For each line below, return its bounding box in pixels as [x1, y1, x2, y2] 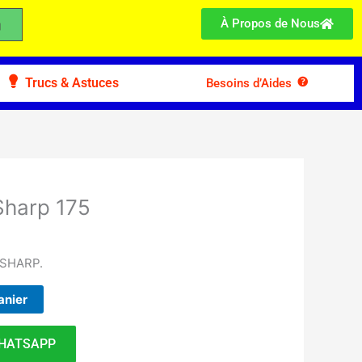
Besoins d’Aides [206, 75, 293, 90]
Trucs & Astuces [24, 75, 119, 90]
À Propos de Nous [221, 16, 321, 31]
